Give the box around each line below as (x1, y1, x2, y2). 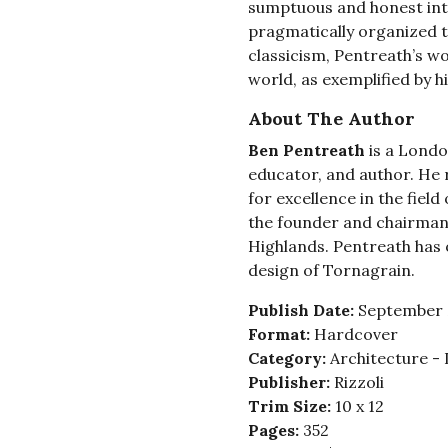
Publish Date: (247, 300, 358, 321)
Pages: (247, 420, 303, 441)
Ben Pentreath (247, 140, 365, 161)
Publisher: (247, 372, 334, 393)
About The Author (247, 107, 415, 131)
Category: (247, 348, 330, 369)
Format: (247, 324, 314, 345)
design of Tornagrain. (247, 260, 415, 281)
